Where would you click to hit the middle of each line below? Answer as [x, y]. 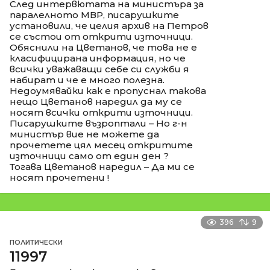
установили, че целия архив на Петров [109, 25]
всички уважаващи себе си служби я [99, 69]
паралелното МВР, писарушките [94, 14]
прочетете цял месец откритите [101, 145]
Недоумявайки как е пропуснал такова [108, 90]
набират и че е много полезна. [87, 80]
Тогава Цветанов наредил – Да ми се [102, 166]
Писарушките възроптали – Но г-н [99, 123]
